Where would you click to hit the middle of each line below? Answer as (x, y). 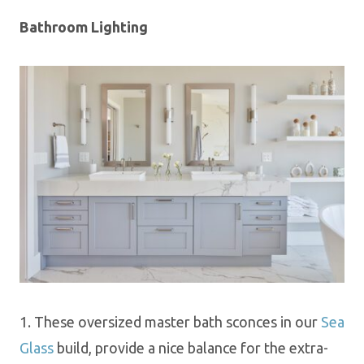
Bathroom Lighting (84, 26)
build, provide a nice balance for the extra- (191, 347)
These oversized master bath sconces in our (178, 321)
